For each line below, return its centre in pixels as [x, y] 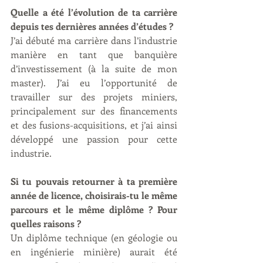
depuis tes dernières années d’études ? [92, 26]
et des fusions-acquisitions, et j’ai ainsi [94, 124]
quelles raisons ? [46, 223]
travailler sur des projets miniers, [94, 96]
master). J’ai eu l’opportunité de [94, 82]
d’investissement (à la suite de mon [94, 68]
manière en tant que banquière [94, 54]
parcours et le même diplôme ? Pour [94, 209]
